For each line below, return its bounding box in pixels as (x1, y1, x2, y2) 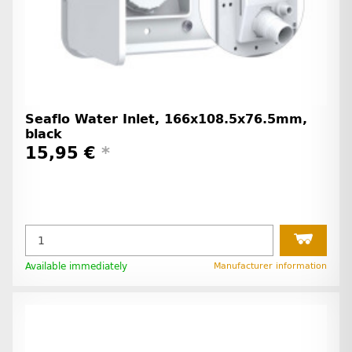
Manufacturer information (214, 261, 327, 272)
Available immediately (25, 261, 127, 273)
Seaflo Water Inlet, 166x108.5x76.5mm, (25, 111, 307, 126)
